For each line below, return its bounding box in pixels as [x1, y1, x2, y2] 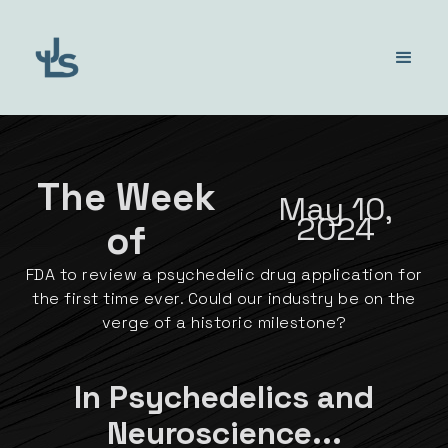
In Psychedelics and [74, 377, 374, 417]
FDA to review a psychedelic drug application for [25, 264, 423, 285]
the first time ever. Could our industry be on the [32, 288, 416, 309]
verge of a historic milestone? [101, 312, 347, 333]
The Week [36, 173, 216, 221]
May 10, [277, 189, 393, 229]
